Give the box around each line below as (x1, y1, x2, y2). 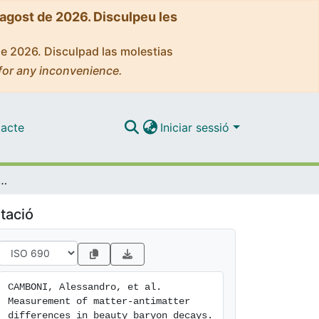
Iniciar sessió (160, 120, 234, 135)
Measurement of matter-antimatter (8, 296, 190, 307)
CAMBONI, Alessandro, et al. (8, 281, 162, 293)
